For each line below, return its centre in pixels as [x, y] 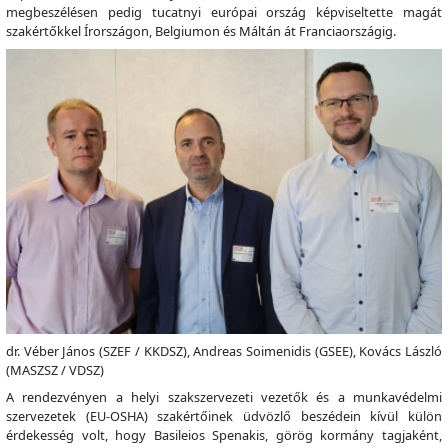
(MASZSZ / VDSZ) [55, 369]
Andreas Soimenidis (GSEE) [273, 350]
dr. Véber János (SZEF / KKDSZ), [100, 350]
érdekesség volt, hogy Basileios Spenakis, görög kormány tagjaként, [224, 434]
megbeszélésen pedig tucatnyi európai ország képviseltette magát [224, 12]
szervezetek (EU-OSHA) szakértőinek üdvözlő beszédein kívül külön [224, 415]
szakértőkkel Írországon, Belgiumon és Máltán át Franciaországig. [201, 31]
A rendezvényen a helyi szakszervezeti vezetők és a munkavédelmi [224, 396]
